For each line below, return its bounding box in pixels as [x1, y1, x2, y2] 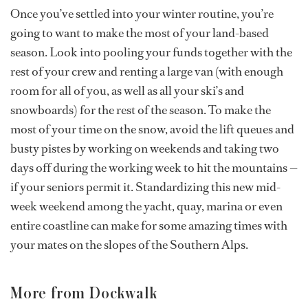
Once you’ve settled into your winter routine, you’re [10, 5, 274, 22]
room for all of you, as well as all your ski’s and [10, 82, 244, 99]
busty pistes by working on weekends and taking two [10, 140, 279, 157]
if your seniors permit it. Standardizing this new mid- [10, 179, 280, 195]
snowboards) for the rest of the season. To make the [10, 102, 271, 118]
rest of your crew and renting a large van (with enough [10, 63, 283, 80]
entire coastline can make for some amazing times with [10, 217, 287, 234]
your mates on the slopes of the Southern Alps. [10, 236, 248, 253]
